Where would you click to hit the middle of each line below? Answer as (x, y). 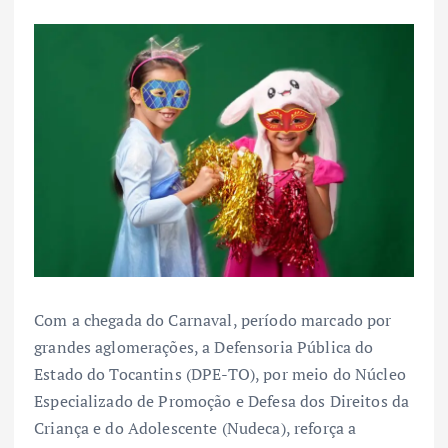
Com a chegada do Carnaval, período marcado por (213, 320)
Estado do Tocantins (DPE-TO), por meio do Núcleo (220, 374)
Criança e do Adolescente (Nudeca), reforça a (195, 428)
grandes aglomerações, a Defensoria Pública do (204, 347)
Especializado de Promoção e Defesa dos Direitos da (222, 401)
